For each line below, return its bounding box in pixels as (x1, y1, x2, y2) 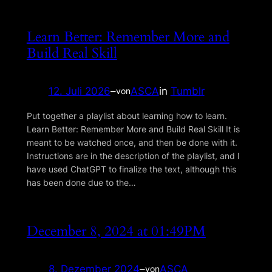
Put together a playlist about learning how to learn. (26, 110, 227, 121)
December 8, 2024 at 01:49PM (26, 222, 206, 241)
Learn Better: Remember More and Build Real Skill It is (26, 123, 240, 134)
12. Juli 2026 (48, 85, 110, 98)
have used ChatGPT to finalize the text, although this (26, 163, 236, 174)
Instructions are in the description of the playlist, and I (26, 150, 240, 161)
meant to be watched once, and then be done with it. (26, 137, 237, 148)
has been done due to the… (26, 177, 136, 188)
